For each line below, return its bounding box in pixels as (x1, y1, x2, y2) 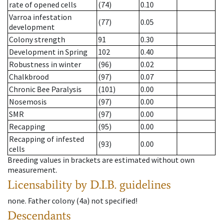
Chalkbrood (9, 72, 49, 82)
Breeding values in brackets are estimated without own (7, 155, 195, 165)
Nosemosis (9, 97, 47, 107)
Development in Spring (9, 47, 88, 57)
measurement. (7, 165, 57, 175)
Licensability (7, 177, 72, 192)
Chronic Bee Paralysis (9, 84, 82, 95)
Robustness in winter (9, 59, 81, 70)
